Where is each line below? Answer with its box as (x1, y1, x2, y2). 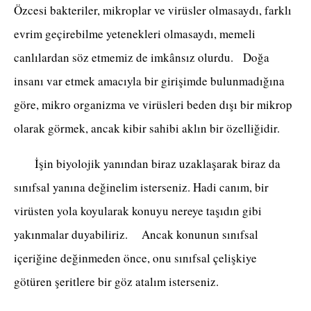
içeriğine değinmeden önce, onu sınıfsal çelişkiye (14, 250, 257, 267)
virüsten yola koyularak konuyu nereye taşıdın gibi (14, 203, 262, 219)
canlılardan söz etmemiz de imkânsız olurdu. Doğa (14, 49, 269, 66)
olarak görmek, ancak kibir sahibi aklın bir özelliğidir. (14, 120, 284, 137)
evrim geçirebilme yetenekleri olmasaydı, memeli (14, 26, 255, 42)
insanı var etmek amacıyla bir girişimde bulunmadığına (14, 73, 285, 90)
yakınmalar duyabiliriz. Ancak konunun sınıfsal (14, 226, 258, 243)
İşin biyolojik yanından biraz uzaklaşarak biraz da (14, 155, 280, 172)
